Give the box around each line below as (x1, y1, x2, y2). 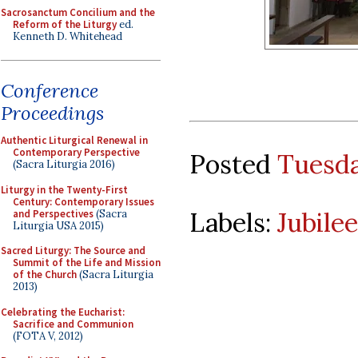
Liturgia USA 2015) (13, 218, 104, 233)
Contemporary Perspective (13, 145, 140, 159)
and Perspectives (13, 206, 93, 221)
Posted (189, 147, 277, 181)
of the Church (13, 268, 77, 281)
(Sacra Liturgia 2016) (13, 157, 115, 171)
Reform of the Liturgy (13, 17, 117, 31)
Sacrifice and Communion (13, 316, 133, 331)
